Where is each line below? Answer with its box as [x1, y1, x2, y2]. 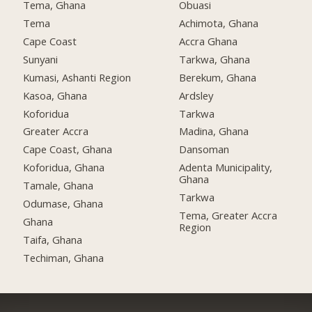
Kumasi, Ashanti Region [23, 70, 132, 84]
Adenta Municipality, [179, 160, 273, 175]
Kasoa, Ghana [23, 88, 88, 102]
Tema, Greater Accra [179, 208, 278, 223]
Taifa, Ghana [23, 232, 83, 247]
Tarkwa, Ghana [179, 52, 251, 66]
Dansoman [179, 142, 230, 157]
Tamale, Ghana [23, 178, 94, 193]
